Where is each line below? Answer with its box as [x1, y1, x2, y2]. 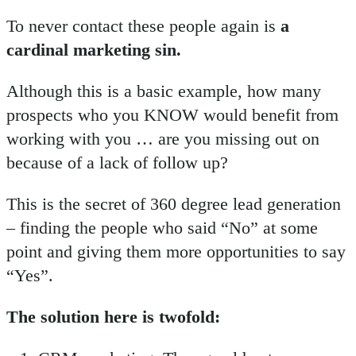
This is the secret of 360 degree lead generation [6, 194, 341, 214]
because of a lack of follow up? [6, 153, 228, 172]
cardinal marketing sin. [6, 40, 181, 60]
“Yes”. [6, 265, 53, 285]
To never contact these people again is [6, 16, 281, 36]
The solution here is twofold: [6, 307, 220, 327]
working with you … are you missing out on [6, 129, 319, 149]
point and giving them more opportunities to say [6, 242, 346, 261]
